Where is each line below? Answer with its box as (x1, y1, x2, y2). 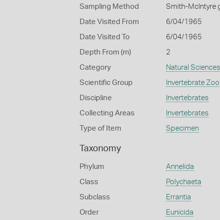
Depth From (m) (80, 49, 131, 56)
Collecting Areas (80, 110, 135, 117)
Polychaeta (165, 178, 201, 186)
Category (80, 64, 111, 71)
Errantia (165, 193, 191, 201)
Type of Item (80, 125, 121, 132)
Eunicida (165, 209, 193, 216)
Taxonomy (80, 144, 121, 153)
